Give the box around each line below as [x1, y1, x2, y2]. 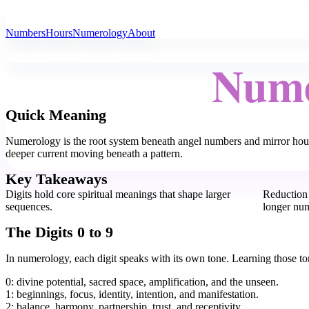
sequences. [6, 201, 52, 212]
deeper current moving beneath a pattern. [6, 148, 183, 159]
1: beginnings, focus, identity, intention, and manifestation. [6, 288, 259, 300]
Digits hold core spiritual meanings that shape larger [6, 188, 230, 200]
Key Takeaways [6, 171, 108, 188]
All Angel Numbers [6, 6, 134, 27]
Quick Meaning [6, 107, 106, 123]
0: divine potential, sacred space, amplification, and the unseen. [6, 276, 279, 288]
